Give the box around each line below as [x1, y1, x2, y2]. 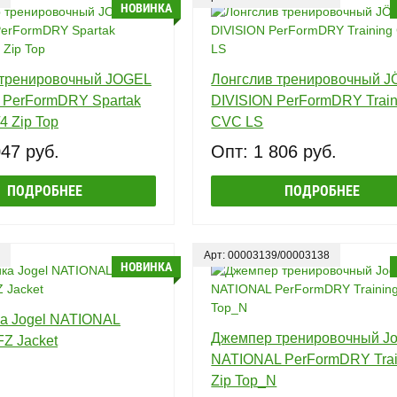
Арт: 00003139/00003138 [204, 248, 331, 261]
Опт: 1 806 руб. [211, 141, 338, 161]
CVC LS [211, 113, 264, 129]
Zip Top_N [211, 372, 277, 388]
